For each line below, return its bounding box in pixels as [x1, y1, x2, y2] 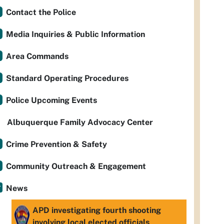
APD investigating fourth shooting [32, 205, 161, 215]
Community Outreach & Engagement [6, 161, 146, 171]
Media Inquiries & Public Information [6, 29, 145, 39]
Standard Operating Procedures [6, 73, 128, 83]
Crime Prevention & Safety [6, 139, 107, 149]
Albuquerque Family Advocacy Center [7, 117, 153, 127]
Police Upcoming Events [6, 95, 97, 105]
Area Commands [6, 51, 68, 61]
